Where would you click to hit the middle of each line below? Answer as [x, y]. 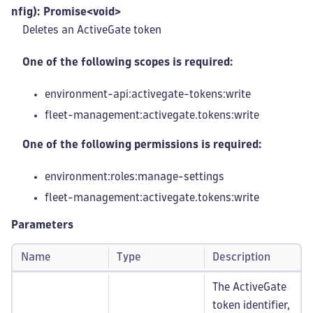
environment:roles [90, 176]
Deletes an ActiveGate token [92, 30]
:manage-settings [180, 176]
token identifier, [251, 305]
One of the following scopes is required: [128, 62]
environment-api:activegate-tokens [134, 94]
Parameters [42, 225]
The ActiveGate [249, 287]
